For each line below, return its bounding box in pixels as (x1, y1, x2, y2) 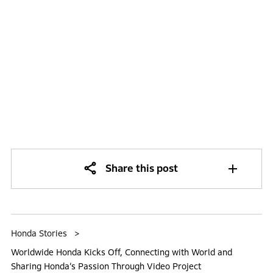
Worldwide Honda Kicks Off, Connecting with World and (10, 247, 232, 257)
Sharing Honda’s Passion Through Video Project (10, 261, 201, 271)
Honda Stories (10, 228, 67, 238)
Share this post (105, 162, 178, 174)
